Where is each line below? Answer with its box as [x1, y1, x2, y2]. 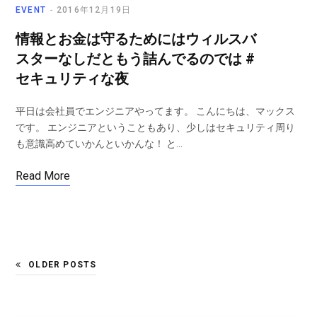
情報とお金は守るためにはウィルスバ [16, 30, 256, 48]
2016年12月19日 [57, 5, 132, 16]
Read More [16, 169, 70, 183]
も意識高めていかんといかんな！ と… [16, 138, 183, 150]
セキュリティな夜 [16, 70, 129, 88]
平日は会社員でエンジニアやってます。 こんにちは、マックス [16, 105, 295, 117]
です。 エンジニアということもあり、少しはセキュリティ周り [16, 122, 295, 134]
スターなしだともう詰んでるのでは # [16, 50, 255, 68]
